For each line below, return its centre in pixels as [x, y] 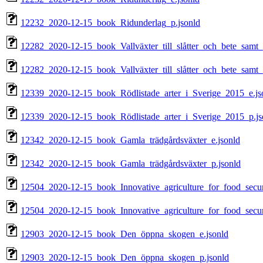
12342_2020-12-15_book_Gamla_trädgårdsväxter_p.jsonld [131, 164]
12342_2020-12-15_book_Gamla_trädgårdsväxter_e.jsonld [130, 140]
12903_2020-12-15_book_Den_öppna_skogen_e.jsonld [124, 234]
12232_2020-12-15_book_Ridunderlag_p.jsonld [110, 23]
